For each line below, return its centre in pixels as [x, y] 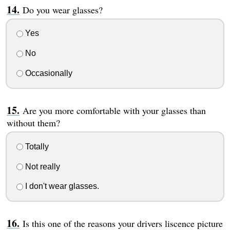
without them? [33, 123]
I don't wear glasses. [61, 186]
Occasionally [47, 73]
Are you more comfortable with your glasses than [114, 111]
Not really [41, 166]
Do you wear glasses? [62, 9]
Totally [36, 146]
